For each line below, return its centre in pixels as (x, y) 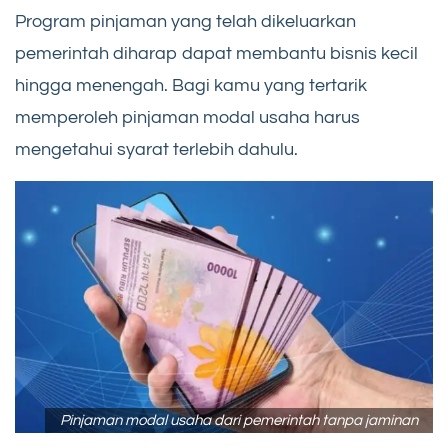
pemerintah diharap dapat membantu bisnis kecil (216, 54)
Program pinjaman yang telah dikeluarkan (185, 22)
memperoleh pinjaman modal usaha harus (187, 118)
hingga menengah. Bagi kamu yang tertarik (191, 86)
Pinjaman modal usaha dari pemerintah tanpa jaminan (239, 421)
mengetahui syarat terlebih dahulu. (156, 150)
